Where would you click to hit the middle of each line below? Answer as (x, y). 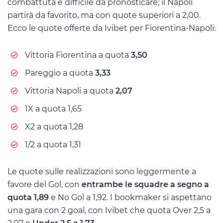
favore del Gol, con (45, 185)
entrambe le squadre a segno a (145, 185)
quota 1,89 (28, 198)
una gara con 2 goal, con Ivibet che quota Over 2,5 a (109, 211)
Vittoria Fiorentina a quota (77, 55)
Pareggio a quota (60, 73)
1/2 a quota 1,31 (53, 145)
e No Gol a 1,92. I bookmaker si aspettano (130, 198)
